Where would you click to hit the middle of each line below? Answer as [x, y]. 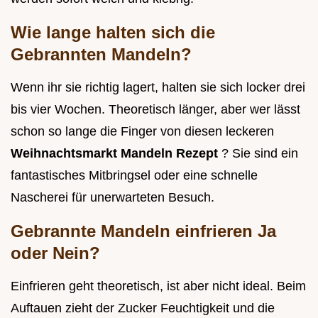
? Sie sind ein [260, 153]
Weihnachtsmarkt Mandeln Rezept [116, 153]
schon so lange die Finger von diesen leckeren [142, 131]
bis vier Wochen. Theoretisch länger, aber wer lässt [155, 109]
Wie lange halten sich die [113, 32]
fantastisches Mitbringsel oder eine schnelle [134, 175]
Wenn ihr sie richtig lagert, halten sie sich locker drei [158, 87]
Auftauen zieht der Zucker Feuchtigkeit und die [143, 308]
